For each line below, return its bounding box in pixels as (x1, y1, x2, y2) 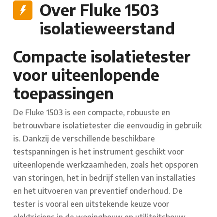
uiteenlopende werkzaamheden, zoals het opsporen (13, 160, 198, 170)
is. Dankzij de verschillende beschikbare (13, 134, 155, 144)
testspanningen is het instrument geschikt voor (13, 147, 184, 157)
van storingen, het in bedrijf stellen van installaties (13, 173, 196, 183)
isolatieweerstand (40, 18, 175, 38)
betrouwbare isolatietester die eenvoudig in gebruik (13, 121, 201, 131)
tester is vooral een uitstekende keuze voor (13, 199, 170, 209)
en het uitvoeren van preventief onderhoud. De (13, 186, 183, 196)
